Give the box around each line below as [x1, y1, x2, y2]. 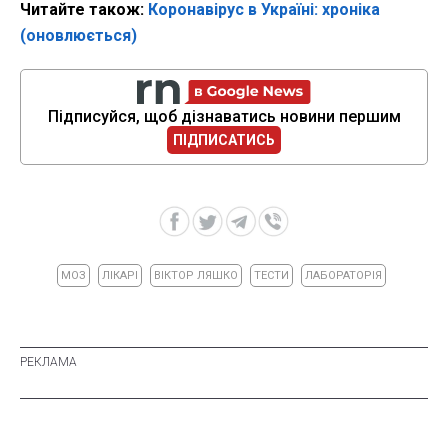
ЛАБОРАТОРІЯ [305, 268, 382, 282]
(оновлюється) [20, 25, 137, 45]
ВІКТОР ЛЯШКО [154, 268, 238, 282]
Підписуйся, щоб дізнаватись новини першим [47, 106, 401, 126]
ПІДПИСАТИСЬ [173, 131, 275, 148]
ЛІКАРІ [102, 268, 138, 282]
